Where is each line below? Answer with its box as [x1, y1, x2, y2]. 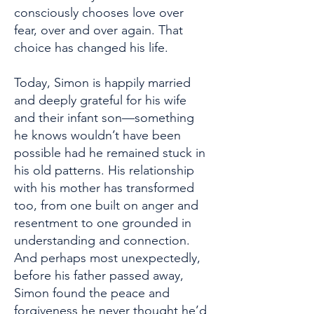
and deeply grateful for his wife [14, 93, 186, 108]
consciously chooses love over [14, 5, 184, 20]
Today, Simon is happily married [14, 75, 191, 90]
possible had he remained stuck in [14, 145, 205, 161]
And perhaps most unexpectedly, [14, 250, 200, 266]
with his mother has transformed [14, 180, 194, 196]
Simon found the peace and [14, 285, 170, 301]
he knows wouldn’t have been [14, 128, 181, 143]
